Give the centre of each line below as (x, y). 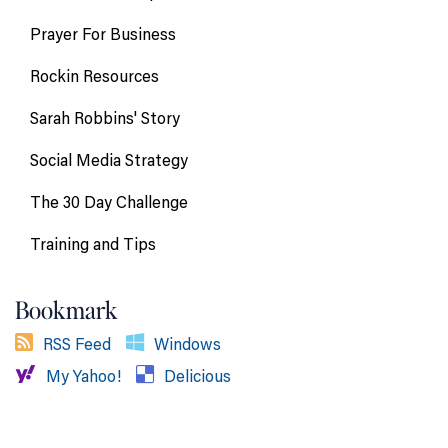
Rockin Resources (94, 76)
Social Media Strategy (109, 160)
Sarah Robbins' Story (105, 118)
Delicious (197, 376)
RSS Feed (77, 344)
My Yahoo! (83, 376)
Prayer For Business (103, 34)
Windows (187, 344)
